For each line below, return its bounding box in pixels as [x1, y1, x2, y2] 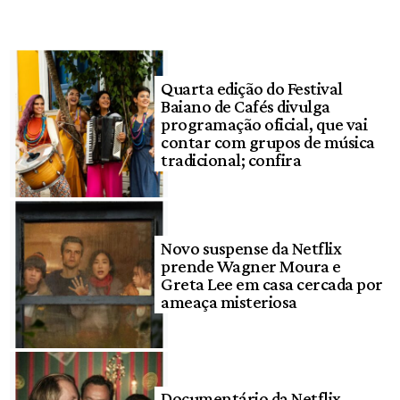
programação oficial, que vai [161, 113, 368, 134]
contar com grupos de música [161, 131, 375, 152]
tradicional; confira [161, 149, 302, 170]
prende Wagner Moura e [161, 255, 341, 276]
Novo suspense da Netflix [161, 237, 342, 258]
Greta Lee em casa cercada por [161, 273, 383, 294]
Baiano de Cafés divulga [161, 96, 330, 116]
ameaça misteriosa [161, 291, 297, 312]
